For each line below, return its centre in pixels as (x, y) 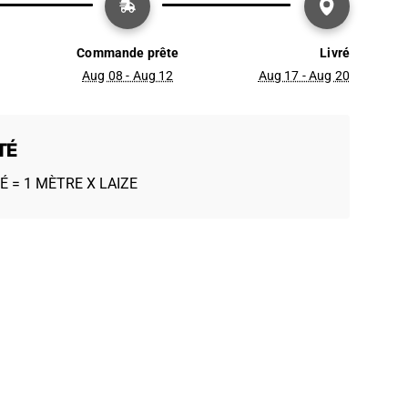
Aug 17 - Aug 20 (304, 76)
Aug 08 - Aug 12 (128, 76)
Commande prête (128, 53)
